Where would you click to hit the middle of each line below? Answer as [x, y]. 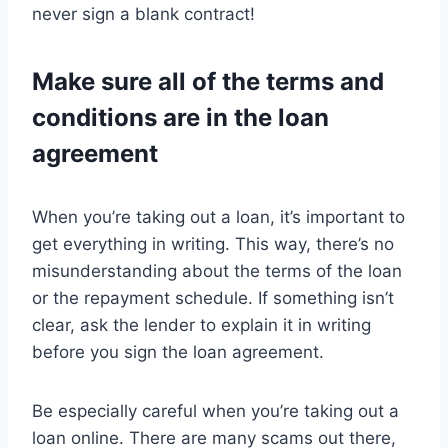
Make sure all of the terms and [208, 82]
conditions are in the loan [180, 118]
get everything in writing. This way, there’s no [213, 244]
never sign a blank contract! [143, 14]
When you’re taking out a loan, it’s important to [218, 217]
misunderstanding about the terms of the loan [217, 271]
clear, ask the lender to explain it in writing [201, 325]
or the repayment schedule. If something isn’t [213, 298]
